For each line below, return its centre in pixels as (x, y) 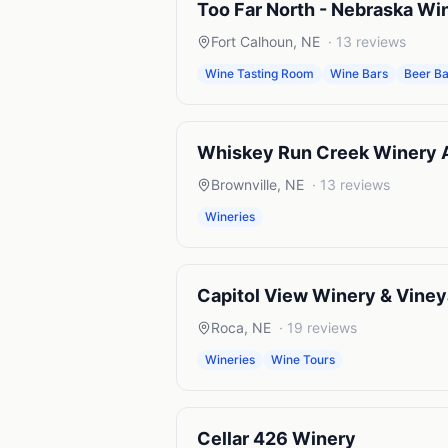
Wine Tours (303, 359)
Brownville (244, 184)
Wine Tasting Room (259, 73)
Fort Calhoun (252, 41)
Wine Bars (359, 73)
